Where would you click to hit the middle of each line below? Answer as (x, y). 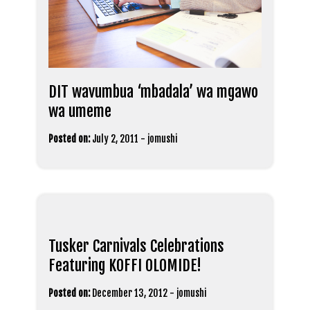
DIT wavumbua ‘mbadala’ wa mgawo (153, 92)
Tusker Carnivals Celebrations (136, 246)
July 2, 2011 (115, 139)
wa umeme (80, 111)
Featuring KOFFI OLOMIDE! (125, 266)
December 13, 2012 (130, 293)
